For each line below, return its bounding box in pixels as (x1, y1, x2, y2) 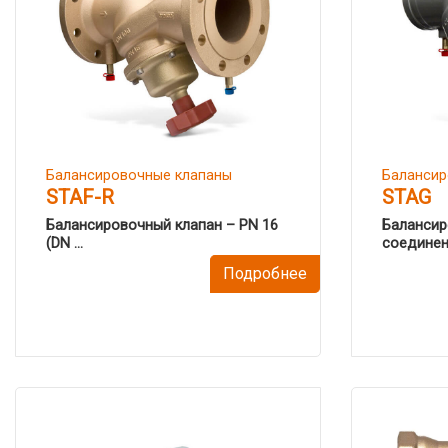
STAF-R (46, 185, 114, 209)
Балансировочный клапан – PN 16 (46, 217, 278, 234)
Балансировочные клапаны (46, 167, 232, 184)
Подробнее (223, 264, 307, 283)
